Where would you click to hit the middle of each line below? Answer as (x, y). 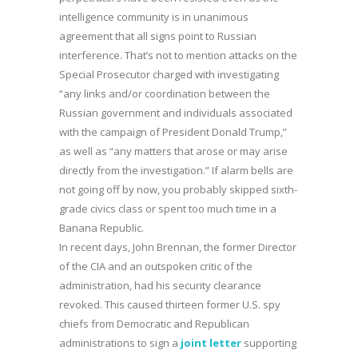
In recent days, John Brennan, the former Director (178, 247)
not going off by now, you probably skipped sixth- (178, 189)
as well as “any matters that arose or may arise (173, 151)
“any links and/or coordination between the (165, 93)
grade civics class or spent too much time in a (168, 209)
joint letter (211, 343)
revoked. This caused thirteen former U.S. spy (170, 304)
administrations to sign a (120, 343)
